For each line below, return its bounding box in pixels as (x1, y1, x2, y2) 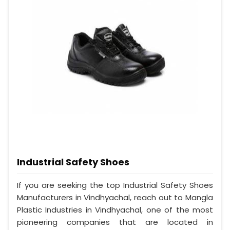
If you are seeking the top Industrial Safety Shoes (17, 179, 213, 190)
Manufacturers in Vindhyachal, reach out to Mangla (17, 191, 213, 203)
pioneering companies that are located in (17, 216, 213, 227)
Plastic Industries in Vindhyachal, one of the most (17, 204, 213, 215)
